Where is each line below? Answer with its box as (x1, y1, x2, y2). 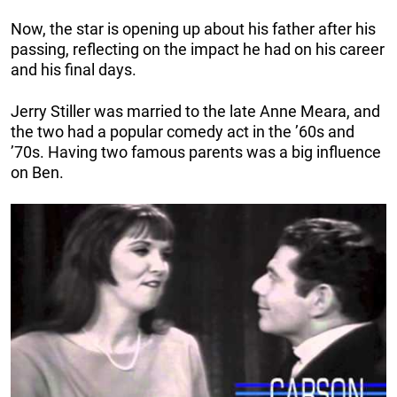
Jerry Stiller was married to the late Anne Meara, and (11, 101, 380, 121)
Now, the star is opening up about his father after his (11, 19, 376, 38)
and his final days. (11, 59, 136, 79)
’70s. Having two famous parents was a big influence (11, 142, 381, 161)
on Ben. (11, 162, 64, 182)
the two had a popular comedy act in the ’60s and (11, 121, 354, 141)
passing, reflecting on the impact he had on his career (11, 39, 385, 58)
